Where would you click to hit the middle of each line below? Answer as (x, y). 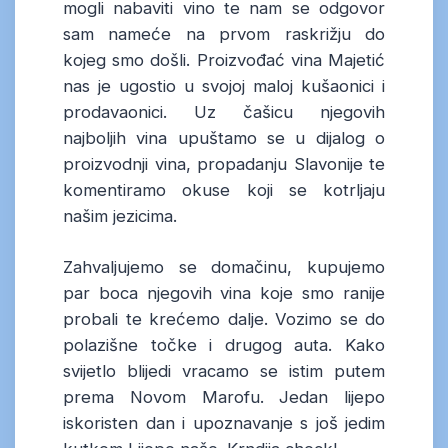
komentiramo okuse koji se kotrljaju (224, 189)
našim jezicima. (120, 215)
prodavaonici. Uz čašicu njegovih (224, 111)
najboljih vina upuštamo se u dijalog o (224, 137)
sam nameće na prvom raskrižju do (224, 33)
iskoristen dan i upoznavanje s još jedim (224, 423)
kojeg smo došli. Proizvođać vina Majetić (224, 59)
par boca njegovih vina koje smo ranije (224, 293)
